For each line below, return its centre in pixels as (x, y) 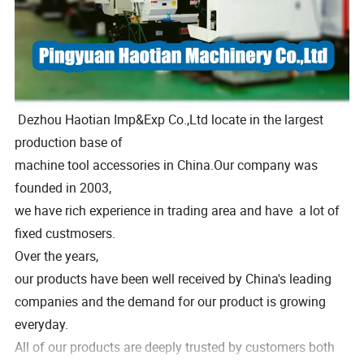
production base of (69, 142)
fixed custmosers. (65, 233)
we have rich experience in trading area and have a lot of (178, 210)
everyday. (43, 324)
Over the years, (57, 256)
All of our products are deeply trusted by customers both (175, 347)
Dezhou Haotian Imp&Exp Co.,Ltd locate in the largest (169, 119)
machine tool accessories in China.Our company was (167, 165)
